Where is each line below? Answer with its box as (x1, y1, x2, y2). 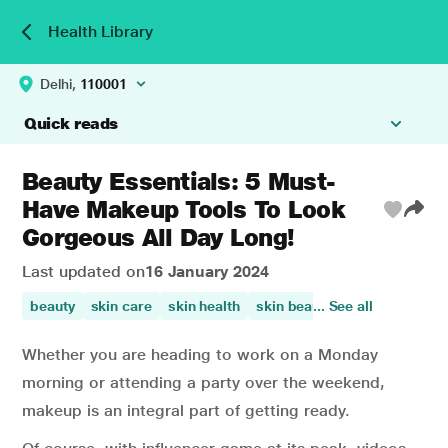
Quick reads (24, 114, 118, 133)
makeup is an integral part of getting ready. (22, 401, 350, 420)
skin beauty (255, 298, 333, 314)
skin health (167, 298, 240, 314)
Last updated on (22, 262, 145, 281)
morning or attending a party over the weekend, (22, 373, 385, 392)
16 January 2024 (144, 262, 269, 281)
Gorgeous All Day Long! (22, 223, 295, 252)
